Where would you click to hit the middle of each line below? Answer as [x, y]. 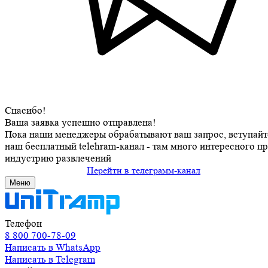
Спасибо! [25, 110]
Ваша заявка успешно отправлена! [80, 122]
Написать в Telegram [50, 259]
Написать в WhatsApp [53, 247]
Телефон [23, 223]
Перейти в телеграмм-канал [144, 170]
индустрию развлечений [58, 158]
